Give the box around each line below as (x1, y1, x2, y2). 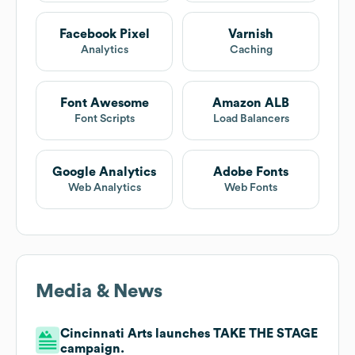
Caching (229, 44, 273, 56)
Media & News (36, 282, 162, 302)
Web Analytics (67, 182, 141, 194)
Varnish (228, 28, 273, 41)
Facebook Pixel (59, 28, 150, 41)
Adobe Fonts (213, 166, 288, 179)
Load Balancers (212, 113, 289, 125)
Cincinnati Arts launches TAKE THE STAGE (60, 327, 319, 341)
